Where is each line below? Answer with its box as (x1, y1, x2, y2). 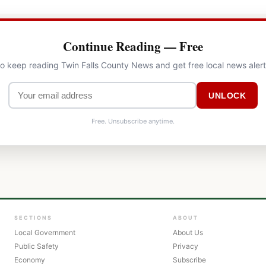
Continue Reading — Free (63, 37, 203, 56)
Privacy (172, 242, 198, 251)
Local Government (14, 228, 75, 237)
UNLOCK (208, 90, 246, 100)
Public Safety (14, 242, 59, 251)
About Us (172, 228, 203, 237)
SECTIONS (14, 214, 52, 221)
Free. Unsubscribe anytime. (91, 117, 175, 126)
